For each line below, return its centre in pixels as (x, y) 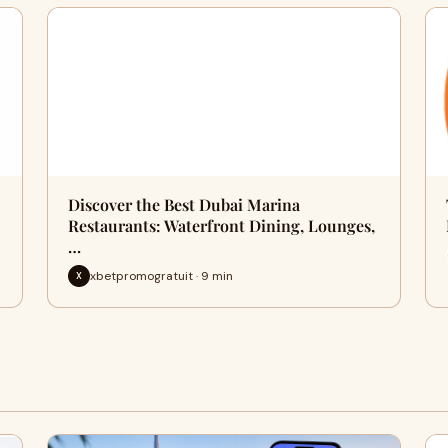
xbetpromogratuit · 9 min (161, 275)
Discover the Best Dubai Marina (183, 204)
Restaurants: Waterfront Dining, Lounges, (221, 225)
